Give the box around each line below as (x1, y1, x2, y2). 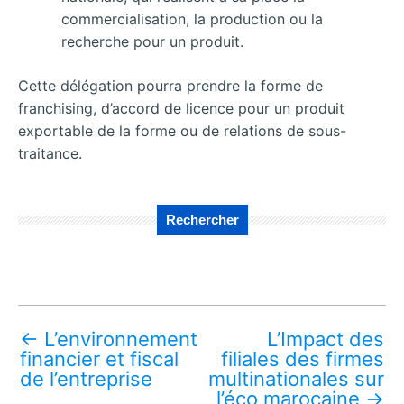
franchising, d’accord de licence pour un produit (18, 98, 344, 117)
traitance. (18, 143, 82, 162)
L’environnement (39, 326, 197, 351)
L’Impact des (267, 326, 384, 351)
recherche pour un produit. (61, 32, 243, 50)
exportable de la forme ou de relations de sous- (18, 121, 346, 140)
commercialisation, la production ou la (61, 9, 323, 28)
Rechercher (165, 211, 239, 227)
